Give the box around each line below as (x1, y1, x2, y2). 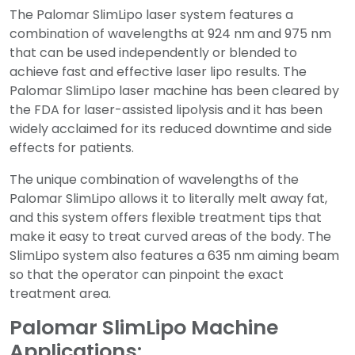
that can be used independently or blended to (10, 44, 297, 62)
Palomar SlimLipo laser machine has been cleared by (10, 82, 339, 100)
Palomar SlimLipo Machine (10, 314, 278, 342)
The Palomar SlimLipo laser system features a (10, 6, 293, 24)
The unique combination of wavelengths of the (10, 170, 299, 189)
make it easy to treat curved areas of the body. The (10, 227, 331, 246)
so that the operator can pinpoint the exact (10, 265, 284, 284)
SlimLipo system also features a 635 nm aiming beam (10, 246, 339, 265)
